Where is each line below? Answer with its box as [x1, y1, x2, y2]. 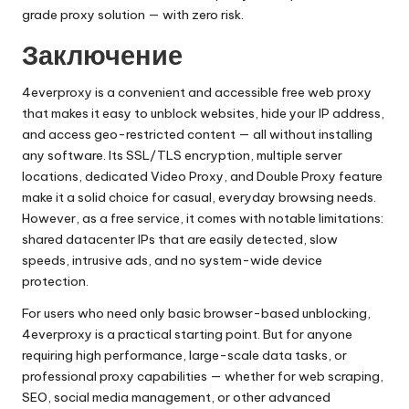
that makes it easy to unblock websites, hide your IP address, [22, 105, 384, 121]
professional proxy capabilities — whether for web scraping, [22, 368, 383, 384]
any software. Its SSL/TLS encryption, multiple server [22, 147, 342, 163]
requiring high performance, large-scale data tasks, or [22, 347, 347, 363]
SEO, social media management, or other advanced [22, 389, 330, 405]
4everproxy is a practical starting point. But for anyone [22, 326, 352, 342]
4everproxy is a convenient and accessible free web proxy [22, 84, 372, 100]
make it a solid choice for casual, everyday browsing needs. [22, 189, 376, 205]
